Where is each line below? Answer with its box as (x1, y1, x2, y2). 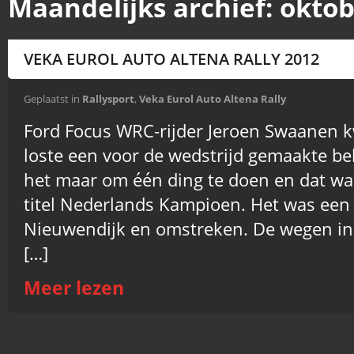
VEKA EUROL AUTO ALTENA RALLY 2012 (24, 48, 319, 70)
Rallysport (82, 92, 134, 106)
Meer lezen (24, 275, 124, 300)
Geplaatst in (24, 92, 80, 106)
